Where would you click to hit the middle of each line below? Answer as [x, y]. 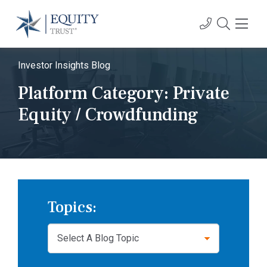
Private [201, 93]
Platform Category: [95, 93]
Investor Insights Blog [64, 65]
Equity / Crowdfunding [108, 115]
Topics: [72, 207]
